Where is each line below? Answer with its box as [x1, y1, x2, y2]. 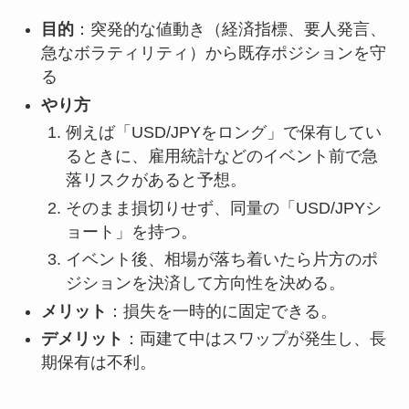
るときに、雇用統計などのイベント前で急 [65, 147, 378, 166]
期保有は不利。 [40, 352, 156, 372]
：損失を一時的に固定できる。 [106, 301, 337, 320]
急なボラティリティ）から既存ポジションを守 [40, 44, 386, 63]
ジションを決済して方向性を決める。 [65, 274, 345, 293]
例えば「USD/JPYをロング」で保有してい [65, 123, 382, 142]
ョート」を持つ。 [65, 222, 197, 241]
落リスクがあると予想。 [65, 171, 246, 190]
